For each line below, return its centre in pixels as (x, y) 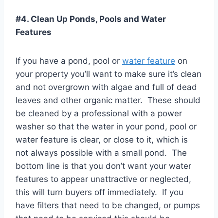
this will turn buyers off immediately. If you (100, 192)
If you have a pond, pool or (69, 61)
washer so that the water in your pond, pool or (106, 127)
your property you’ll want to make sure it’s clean (109, 74)
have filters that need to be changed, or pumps (108, 206)
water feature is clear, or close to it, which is (102, 140)
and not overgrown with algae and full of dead (106, 87)
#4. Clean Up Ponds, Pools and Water (91, 19)
